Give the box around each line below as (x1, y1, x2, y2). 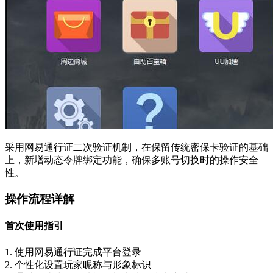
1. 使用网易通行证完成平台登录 (5, 246, 141, 257)
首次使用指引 (5, 221, 63, 232)
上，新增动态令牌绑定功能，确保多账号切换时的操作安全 (5, 155, 258, 166)
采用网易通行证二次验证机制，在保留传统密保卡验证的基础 (5, 142, 268, 153)
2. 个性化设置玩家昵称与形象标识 (5, 259, 151, 270)
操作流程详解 (5, 193, 74, 205)
